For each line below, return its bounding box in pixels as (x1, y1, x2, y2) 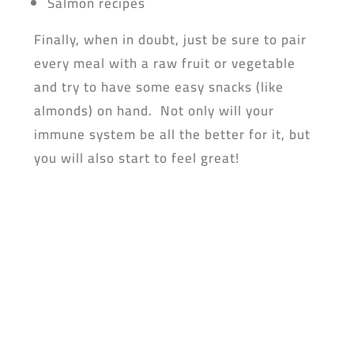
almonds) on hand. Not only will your (33, 98, 274, 123)
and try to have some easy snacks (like (33, 74, 284, 100)
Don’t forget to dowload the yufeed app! (2, 178, 352, 217)
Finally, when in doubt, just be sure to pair (33, 27, 307, 52)
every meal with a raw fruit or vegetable (33, 51, 296, 76)
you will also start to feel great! (33, 145, 239, 171)
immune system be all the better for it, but (33, 122, 311, 147)
